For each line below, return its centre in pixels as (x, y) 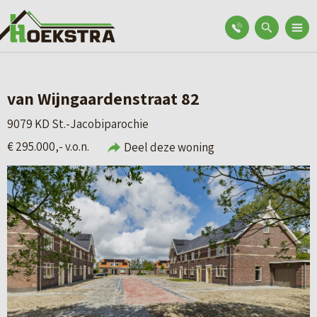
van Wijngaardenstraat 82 (103, 98)
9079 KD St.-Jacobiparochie (78, 124)
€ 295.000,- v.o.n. (48, 146)
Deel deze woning (169, 147)
